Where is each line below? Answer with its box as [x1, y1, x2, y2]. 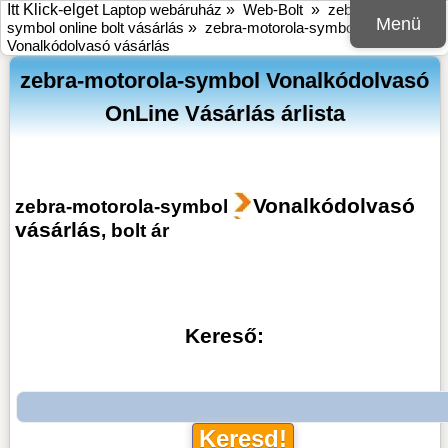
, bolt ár [100, 219, 169, 241]
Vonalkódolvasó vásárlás [7, 37, 170, 54]
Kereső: [185, 324, 265, 348]
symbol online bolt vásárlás [7, 19, 184, 36]
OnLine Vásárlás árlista [104, 101, 345, 126]
